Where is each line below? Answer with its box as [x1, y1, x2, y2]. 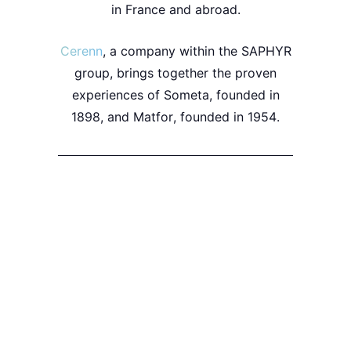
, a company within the [102, 42, 241, 59]
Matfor [133, 108, 173, 125]
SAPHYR [241, 42, 291, 59]
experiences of [71, 86, 164, 103]
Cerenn [60, 42, 103, 59]
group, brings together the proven [74, 64, 277, 81]
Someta [163, 86, 209, 103]
